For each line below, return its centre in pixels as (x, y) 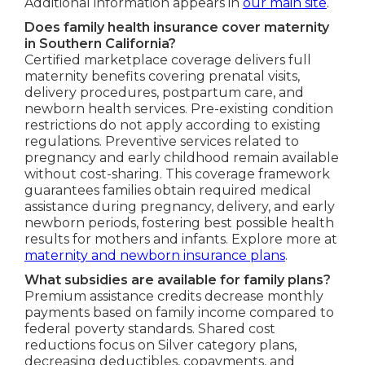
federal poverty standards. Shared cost (150, 328)
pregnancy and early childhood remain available (181, 157)
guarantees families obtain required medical (167, 190)
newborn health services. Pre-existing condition (178, 108)
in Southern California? (100, 43)
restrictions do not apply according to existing (172, 125)
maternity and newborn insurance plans (154, 255)
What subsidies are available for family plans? (177, 279)
